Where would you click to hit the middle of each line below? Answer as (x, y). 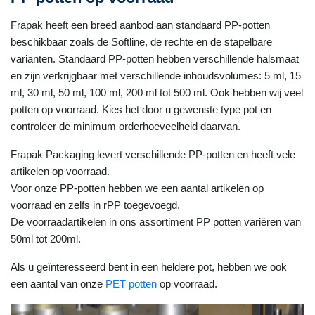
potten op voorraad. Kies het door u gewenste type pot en (141, 109)
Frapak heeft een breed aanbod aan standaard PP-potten (140, 25)
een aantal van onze (58, 284)
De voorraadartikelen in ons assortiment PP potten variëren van (156, 222)
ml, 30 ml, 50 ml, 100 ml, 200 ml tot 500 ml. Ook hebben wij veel (157, 92)
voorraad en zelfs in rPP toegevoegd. (95, 205)
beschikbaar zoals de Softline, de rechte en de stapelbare (141, 42)
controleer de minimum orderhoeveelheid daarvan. (126, 126)
